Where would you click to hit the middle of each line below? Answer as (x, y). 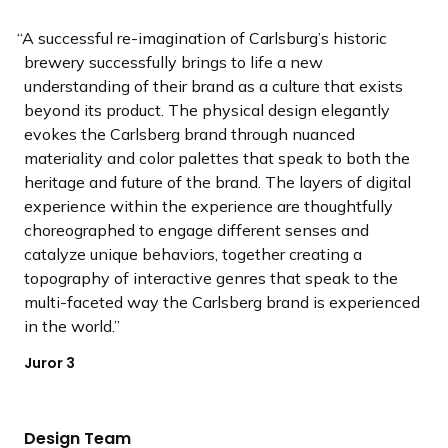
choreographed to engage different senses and (196, 229)
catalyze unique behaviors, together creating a (193, 253)
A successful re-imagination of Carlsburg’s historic (204, 37)
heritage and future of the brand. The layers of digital (217, 181)
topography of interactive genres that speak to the (211, 277)
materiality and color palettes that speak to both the (217, 157)
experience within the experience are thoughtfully (208, 205)
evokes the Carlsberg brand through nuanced (189, 133)
